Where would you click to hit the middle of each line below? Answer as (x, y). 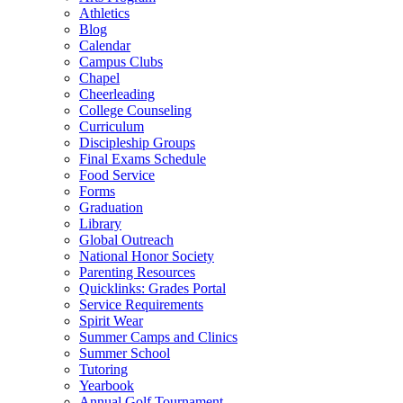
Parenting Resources (137, 272)
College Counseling (135, 110)
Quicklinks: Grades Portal (152, 288)
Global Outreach (126, 239)
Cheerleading (117, 94)
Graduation (111, 207)
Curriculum (112, 126)
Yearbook (107, 385)
